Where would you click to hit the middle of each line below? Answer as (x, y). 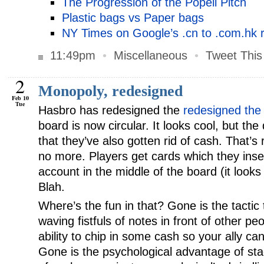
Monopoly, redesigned (110, 91)
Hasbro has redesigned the (111, 110)
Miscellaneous (151, 55)
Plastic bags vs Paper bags (133, 18)
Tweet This (234, 55)
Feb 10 (20, 98)
